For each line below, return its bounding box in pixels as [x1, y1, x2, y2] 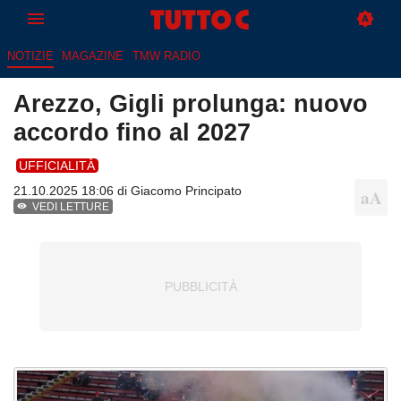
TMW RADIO [132, 49, 200, 64]
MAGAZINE [62, 49, 124, 64]
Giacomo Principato [131, 183, 242, 199]
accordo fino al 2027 [13, 118, 251, 147]
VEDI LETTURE [32, 200, 110, 214]
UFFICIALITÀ [19, 158, 96, 173]
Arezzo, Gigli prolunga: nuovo [13, 90, 368, 118]
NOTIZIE [6, 49, 54, 64]
